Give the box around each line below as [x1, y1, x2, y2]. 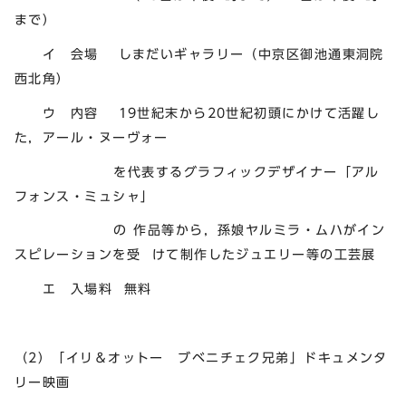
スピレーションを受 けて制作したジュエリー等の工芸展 [14, 247, 376, 262]
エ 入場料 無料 [14, 282, 152, 296]
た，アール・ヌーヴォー [14, 130, 169, 144]
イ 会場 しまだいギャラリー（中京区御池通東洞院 [14, 47, 384, 62]
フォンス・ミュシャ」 [14, 188, 155, 203]
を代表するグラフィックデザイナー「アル [14, 164, 380, 179]
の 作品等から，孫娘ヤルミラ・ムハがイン [14, 223, 386, 237]
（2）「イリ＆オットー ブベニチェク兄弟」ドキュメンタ [14, 350, 388, 364]
